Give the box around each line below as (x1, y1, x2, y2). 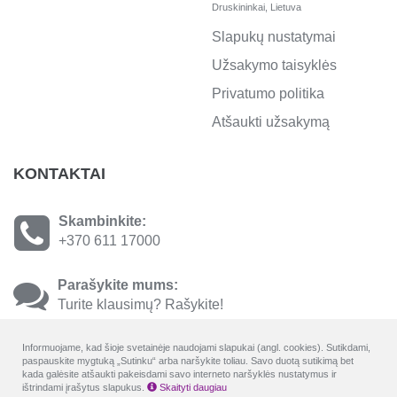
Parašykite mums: (58, 276, 178, 292)
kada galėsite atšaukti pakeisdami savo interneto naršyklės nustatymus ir (22, 369, 337, 379)
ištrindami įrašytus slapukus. (22, 382, 147, 393)
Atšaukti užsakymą (212, 113, 330, 129)
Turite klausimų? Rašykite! (58, 296, 223, 312)
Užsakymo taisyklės (212, 57, 337, 73)
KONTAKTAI (13, 164, 105, 183)
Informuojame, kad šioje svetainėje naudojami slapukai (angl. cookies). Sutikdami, (22, 342, 370, 353)
